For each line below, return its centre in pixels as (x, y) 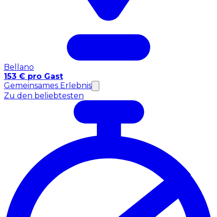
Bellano (19, 67)
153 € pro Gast (33, 76)
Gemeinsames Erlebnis (48, 85)
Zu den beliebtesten (44, 95)
